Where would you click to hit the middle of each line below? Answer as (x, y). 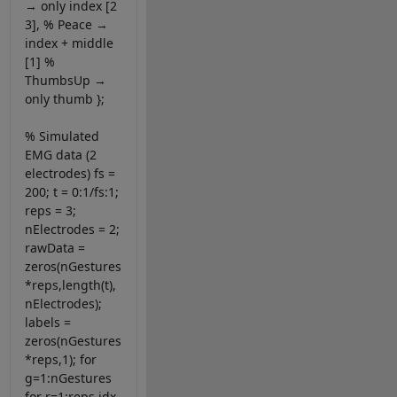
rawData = (54, 248)
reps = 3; (50, 211)
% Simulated (62, 136)
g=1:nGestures (68, 378)
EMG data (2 (60, 155)
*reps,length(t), (70, 285)
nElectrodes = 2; (72, 230)
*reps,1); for (60, 360)
